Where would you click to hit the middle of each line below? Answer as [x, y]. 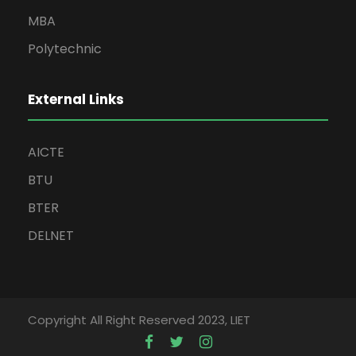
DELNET [51, 236]
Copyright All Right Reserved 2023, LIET [139, 320]
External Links [76, 99]
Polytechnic [65, 49]
